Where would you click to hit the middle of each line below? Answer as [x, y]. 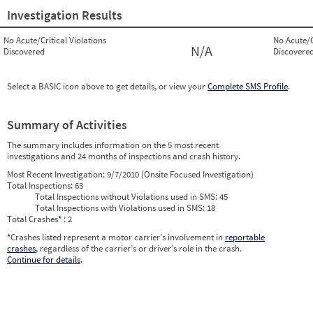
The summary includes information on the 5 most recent [113, 145]
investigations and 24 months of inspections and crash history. [124, 156]
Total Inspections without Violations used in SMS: [127, 197]
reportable [245, 238]
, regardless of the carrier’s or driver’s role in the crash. [139, 249]
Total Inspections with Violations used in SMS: [121, 208]
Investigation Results [65, 15]
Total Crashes [32, 219]
